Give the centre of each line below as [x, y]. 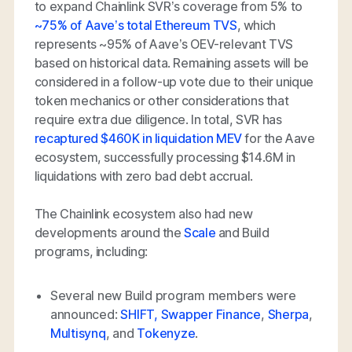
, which [256, 25]
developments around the [109, 232]
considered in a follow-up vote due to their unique [174, 81]
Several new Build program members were [173, 295]
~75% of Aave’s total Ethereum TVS [136, 25]
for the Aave [278, 138]
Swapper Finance [211, 314]
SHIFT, [139, 314]
